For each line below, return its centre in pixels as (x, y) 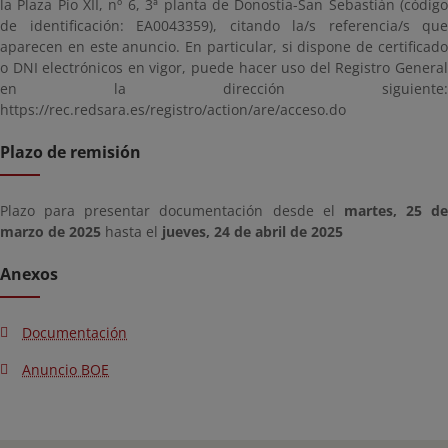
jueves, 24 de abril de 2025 (252, 231)
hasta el (131, 231)
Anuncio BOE (65, 369)
